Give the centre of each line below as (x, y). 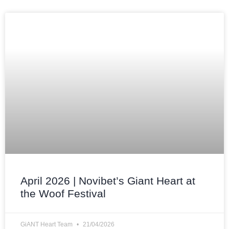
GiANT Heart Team (47, 224)
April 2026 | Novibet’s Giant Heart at (108, 180)
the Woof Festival (63, 193)
